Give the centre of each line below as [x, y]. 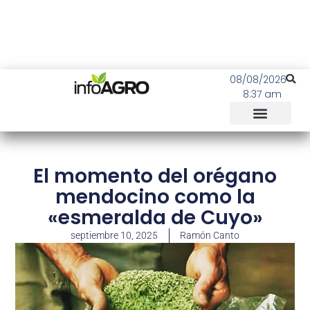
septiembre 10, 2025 [114, 235]
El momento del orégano [155, 176]
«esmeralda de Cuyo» [155, 218]
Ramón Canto [210, 235]
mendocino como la [155, 197]
